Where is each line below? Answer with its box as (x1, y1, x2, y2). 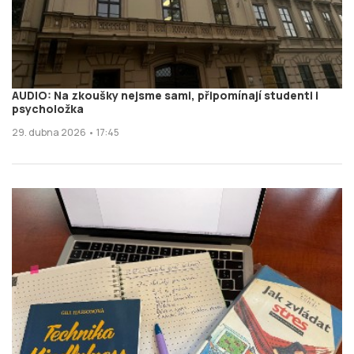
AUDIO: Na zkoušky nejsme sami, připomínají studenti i (12, 87, 318, 103)
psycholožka (12, 100, 84, 116)
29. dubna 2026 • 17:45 (12, 125, 119, 139)
